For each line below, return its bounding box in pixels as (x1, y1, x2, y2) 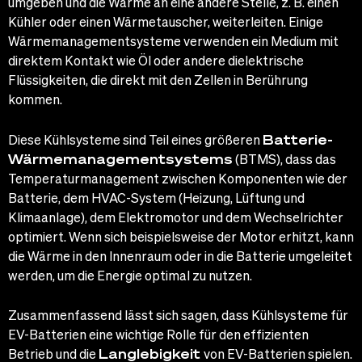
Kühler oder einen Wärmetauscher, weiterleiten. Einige (8, 13, 323, 31)
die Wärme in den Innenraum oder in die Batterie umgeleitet (8, 246, 352, 264)
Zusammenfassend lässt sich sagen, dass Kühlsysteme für (8, 306, 348, 324)
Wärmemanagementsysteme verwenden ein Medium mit (8, 32, 339, 50)
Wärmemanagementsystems (8, 149, 233, 167)
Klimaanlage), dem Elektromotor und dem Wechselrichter (8, 208, 343, 225)
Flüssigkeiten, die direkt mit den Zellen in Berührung (8, 71, 308, 89)
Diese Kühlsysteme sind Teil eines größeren (8, 130, 263, 148)
